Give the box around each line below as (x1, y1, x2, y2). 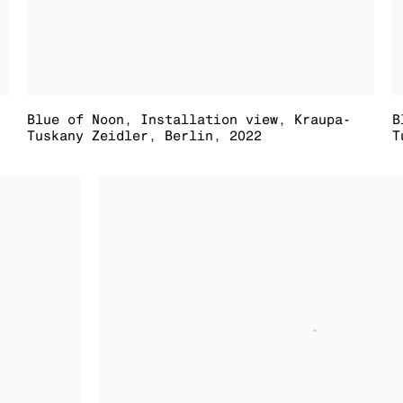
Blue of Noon (27, 112, 125, 128)
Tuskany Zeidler (27, 128, 149, 144)
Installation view (140, 112, 279, 128)
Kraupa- (294, 112, 352, 128)
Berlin (165, 128, 214, 144)
